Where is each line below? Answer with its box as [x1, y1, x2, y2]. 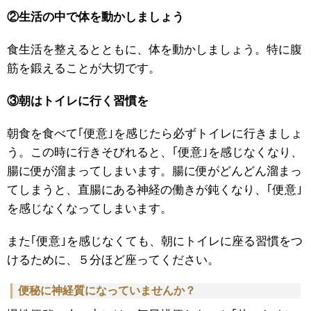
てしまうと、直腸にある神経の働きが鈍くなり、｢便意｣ [7, 183, 303, 197]
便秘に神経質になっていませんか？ [18, 285, 196, 297]
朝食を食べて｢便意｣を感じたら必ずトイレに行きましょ [7, 127, 303, 141]
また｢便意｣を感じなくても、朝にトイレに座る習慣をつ [7, 235, 303, 249]
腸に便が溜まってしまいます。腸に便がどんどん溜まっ [7, 165, 302, 178]
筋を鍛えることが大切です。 [7, 62, 160, 76]
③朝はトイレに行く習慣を [7, 94, 149, 108]
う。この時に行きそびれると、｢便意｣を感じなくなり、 [7, 146, 303, 160]
